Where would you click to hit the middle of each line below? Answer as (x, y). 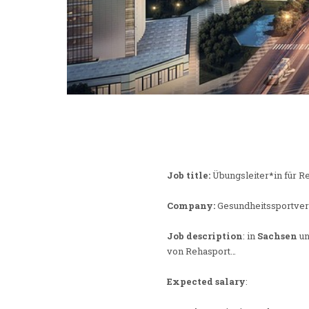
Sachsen (277, 236)
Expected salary (206, 282)
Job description (205, 236)
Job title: (189, 176)
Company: (191, 206)
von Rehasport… (201, 251)
